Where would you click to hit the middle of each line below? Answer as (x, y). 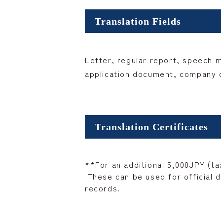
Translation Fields (138, 21)
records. (103, 188)
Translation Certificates (151, 127)
